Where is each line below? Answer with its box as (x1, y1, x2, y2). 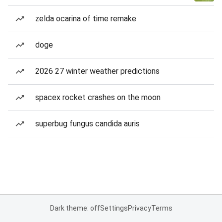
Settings (100, 204, 128, 212)
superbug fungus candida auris (35, 119, 140, 128)
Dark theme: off (50, 204, 100, 212)
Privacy (127, 204, 151, 212)
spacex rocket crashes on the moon (35, 93, 161, 102)
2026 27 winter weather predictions (35, 66, 160, 76)
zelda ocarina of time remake (35, 14, 136, 23)
